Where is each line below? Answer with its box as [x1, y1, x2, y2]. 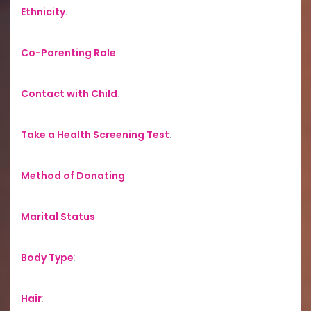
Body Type [21, 250, 74, 264]
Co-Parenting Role [21, 45, 116, 60]
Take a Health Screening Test [21, 127, 169, 142]
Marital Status [21, 209, 95, 224]
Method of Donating [21, 168, 125, 183]
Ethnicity [21, 4, 65, 19]
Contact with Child [21, 86, 117, 101]
